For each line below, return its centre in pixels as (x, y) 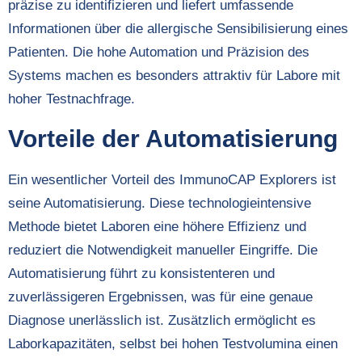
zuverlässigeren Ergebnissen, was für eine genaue (160, 297)
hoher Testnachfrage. (72, 99)
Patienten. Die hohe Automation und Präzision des (159, 53)
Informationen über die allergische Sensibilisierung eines (178, 29)
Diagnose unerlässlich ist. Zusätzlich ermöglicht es (162, 320)
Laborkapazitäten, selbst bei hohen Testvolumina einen (173, 343)
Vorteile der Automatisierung (173, 138)
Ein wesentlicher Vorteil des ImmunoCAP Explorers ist (172, 179)
